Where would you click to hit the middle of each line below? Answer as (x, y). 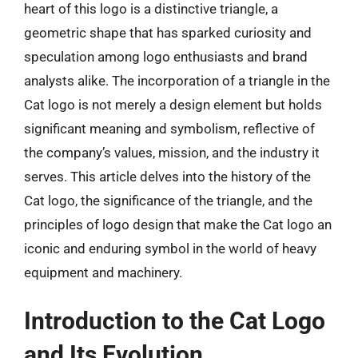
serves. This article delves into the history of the (167, 176)
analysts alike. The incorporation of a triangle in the (177, 80)
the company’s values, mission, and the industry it (172, 152)
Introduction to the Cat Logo (175, 321)
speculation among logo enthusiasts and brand (166, 56)
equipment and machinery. (103, 272)
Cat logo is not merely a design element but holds (173, 104)
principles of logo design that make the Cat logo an (178, 224)
